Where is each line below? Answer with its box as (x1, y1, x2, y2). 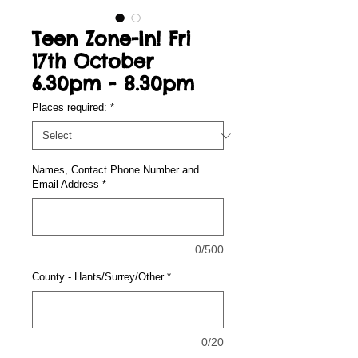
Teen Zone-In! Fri (32, 26, 191, 50)
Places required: (32, 101, 107, 113)
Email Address (32, 178, 99, 190)
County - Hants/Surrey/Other (32, 271, 164, 283)
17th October (32, 49, 153, 73)
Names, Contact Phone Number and (32, 164, 199, 176)
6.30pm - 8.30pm (32, 71, 194, 95)
